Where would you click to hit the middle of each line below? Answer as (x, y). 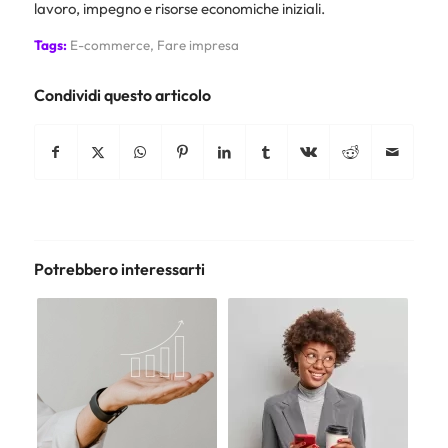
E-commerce (109, 45)
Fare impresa (197, 45)
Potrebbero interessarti (119, 269)
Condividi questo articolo (122, 95)
